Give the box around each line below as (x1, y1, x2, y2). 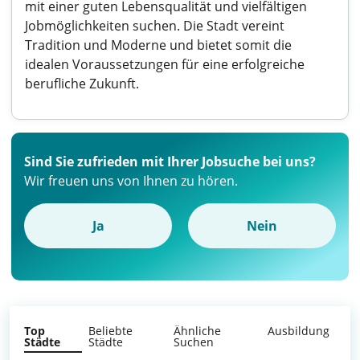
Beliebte (88, 323, 133, 338)
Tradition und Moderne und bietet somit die (25, 36, 292, 54)
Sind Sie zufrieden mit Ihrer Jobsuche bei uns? (24, 153, 316, 170)
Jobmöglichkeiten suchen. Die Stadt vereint (25, 17, 284, 35)
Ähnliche (174, 323, 222, 338)
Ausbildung (268, 323, 329, 338)
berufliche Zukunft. (25, 75, 139, 92)
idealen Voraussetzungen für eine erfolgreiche (25, 55, 305, 73)
